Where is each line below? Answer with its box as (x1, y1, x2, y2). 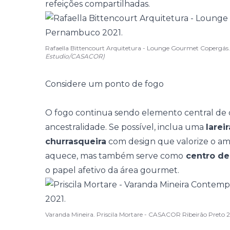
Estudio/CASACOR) (45, 52, 105, 60)
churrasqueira (45, 137, 106, 146)
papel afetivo (52, 165, 106, 175)
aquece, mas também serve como (45, 151, 183, 161)
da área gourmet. (106, 165, 179, 175)
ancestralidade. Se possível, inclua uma (45, 122, 206, 132)
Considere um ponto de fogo (45, 79, 164, 89)
